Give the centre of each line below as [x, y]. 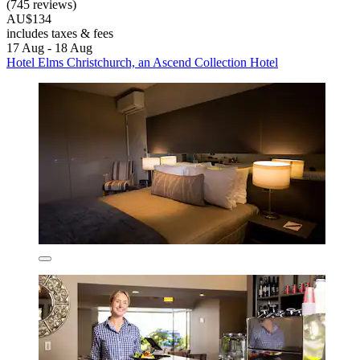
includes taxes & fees [60, 33]
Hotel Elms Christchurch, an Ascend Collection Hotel [142, 62]
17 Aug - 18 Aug [49, 47]
